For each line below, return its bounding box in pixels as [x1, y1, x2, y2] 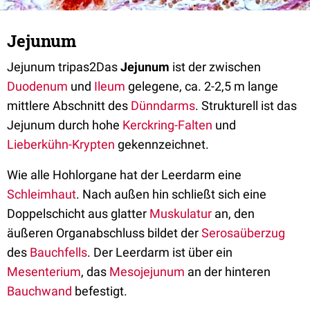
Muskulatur [149, 206, 212, 221]
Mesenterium [7, 264, 81, 279]
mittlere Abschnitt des [7, 98, 131, 113]
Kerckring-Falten [122, 117, 212, 132]
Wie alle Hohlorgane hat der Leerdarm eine [7, 167, 241, 182]
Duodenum [7, 78, 68, 93]
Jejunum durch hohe [7, 117, 122, 132]
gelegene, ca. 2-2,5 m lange [125, 78, 278, 93]
